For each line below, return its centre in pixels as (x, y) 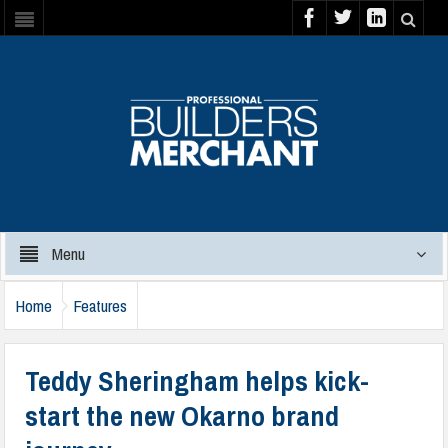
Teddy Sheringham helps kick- (197, 381)
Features (100, 305)
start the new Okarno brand (182, 416)
